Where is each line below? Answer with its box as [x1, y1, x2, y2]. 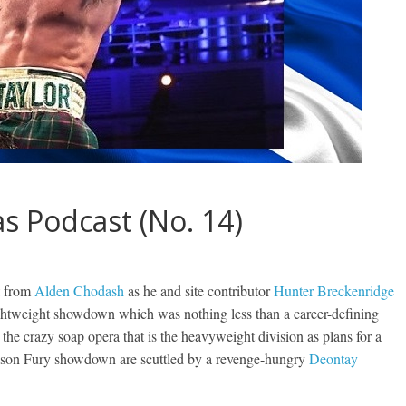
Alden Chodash [34, 281, 124, 300]
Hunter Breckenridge [274, 281, 394, 300]
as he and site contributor [124, 281, 274, 300]
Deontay [309, 349, 358, 368]
